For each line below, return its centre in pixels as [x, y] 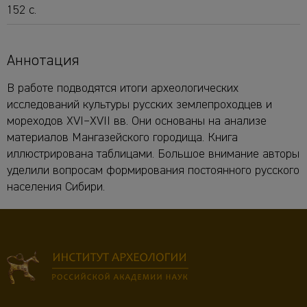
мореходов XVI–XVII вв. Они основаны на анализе [137, 122]
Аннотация [43, 61]
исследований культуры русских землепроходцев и [139, 105]
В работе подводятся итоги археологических [123, 89]
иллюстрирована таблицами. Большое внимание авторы [153, 155]
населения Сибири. [56, 187]
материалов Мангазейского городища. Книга [122, 138]
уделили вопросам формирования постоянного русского [153, 171]
